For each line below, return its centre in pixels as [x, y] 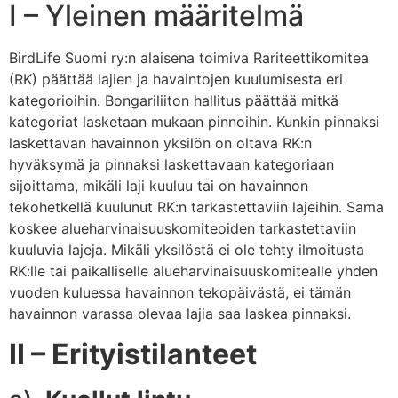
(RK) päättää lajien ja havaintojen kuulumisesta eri [176, 80]
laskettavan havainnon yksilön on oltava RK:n [160, 143]
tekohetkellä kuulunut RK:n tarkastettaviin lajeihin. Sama [196, 207]
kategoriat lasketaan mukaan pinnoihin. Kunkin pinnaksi [194, 122]
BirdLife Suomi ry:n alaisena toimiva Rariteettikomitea [189, 58]
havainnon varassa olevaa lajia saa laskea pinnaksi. [180, 314]
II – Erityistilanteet [133, 354]
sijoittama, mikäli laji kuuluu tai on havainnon [159, 186]
